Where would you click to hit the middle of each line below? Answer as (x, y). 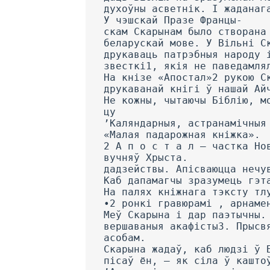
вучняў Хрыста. (146, 157)
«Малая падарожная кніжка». (182, 134)
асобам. (125, 237)
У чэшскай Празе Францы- (173, 20)
